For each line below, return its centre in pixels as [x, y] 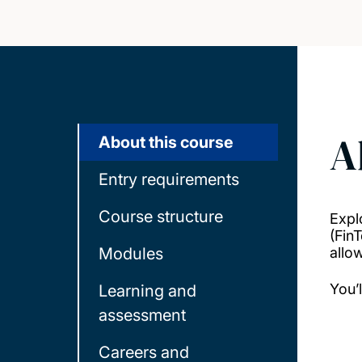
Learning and [147, 291]
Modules [131, 254]
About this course [166, 142]
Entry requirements [169, 179]
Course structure [161, 217]
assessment [142, 315]
